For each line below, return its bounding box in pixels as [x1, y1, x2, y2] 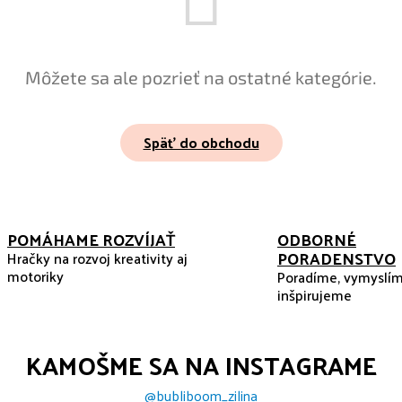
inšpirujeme [277, 282, 352, 308]
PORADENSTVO [277, 243, 396, 273]
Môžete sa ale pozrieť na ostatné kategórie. [25, 66, 377, 88]
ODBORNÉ [277, 224, 356, 254]
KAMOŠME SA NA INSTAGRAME [25, 342, 377, 389]
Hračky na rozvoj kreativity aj [7, 245, 188, 271]
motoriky [7, 263, 64, 289]
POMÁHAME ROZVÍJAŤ [7, 224, 175, 254]
